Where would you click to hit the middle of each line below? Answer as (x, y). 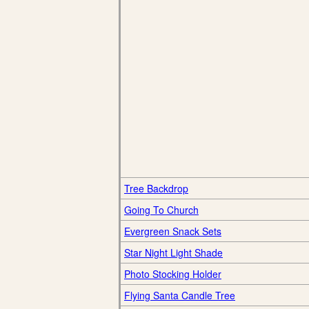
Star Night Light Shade (173, 252)
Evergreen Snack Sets (173, 231)
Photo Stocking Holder (173, 274)
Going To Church (161, 210)
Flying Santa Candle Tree (180, 295)
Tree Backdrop (156, 188)
